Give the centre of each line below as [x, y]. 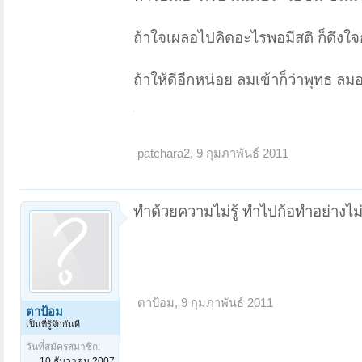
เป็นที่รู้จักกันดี [53, 324]
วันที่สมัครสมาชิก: [63, 346]
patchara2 [164, 154]
